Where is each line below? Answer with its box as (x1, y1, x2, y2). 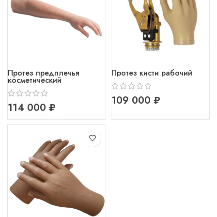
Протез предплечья (8, 67, 79, 78)
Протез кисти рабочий (111, 67, 192, 78)
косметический (8, 74, 62, 86)
